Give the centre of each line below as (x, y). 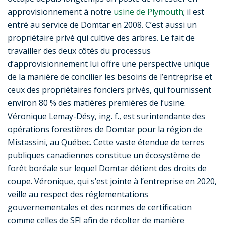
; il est (194, 12)
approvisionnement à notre (61, 12)
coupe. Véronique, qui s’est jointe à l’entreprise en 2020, (112, 182)
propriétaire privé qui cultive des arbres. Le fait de (101, 38)
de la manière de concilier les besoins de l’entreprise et (110, 77)
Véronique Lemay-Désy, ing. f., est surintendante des (106, 116)
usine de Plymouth (148, 12)
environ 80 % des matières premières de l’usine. (97, 103)
